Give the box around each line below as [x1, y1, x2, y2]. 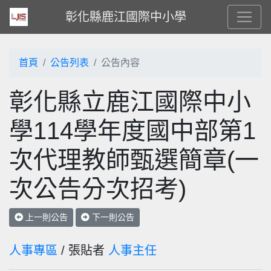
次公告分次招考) [9, 175, 186, 202]
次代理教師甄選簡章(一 [9, 146, 259, 173]
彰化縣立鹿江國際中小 [9, 88, 251, 115]
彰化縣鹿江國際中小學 [65, 10, 186, 24]
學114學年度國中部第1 [9, 117, 256, 144]
